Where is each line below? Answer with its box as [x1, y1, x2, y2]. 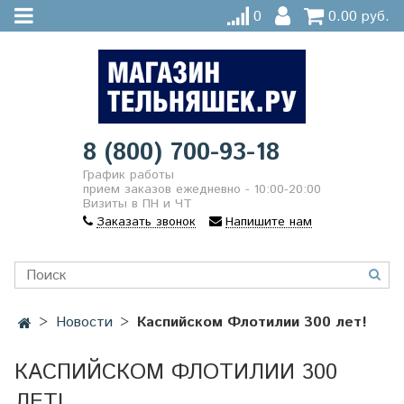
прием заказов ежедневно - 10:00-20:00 [83, 180, 321, 199]
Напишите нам [225, 213, 312, 232]
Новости [56, 311, 113, 333]
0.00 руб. [328, 6, 390, 28]
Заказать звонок [96, 213, 196, 232]
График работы [83, 166, 174, 185]
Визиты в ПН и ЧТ [83, 195, 192, 214]
